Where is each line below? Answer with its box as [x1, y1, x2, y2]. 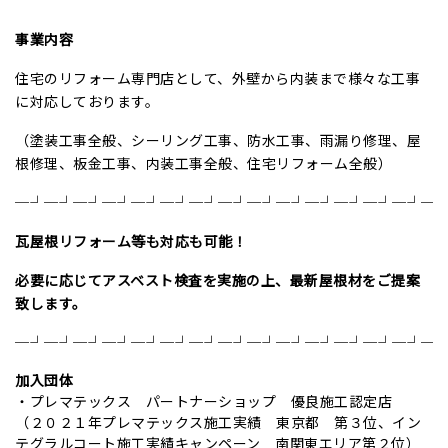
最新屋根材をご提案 [289, 270, 420, 291]
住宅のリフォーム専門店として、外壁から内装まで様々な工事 [15, 68, 420, 89]
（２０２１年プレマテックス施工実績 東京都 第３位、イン [15, 412, 421, 433]
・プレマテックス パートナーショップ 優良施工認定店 [15, 391, 392, 412]
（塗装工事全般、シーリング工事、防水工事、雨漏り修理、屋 [15, 130, 421, 151]
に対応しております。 [15, 91, 159, 112]
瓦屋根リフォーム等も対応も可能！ [15, 231, 247, 252]
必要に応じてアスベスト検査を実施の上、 [15, 270, 290, 291]
